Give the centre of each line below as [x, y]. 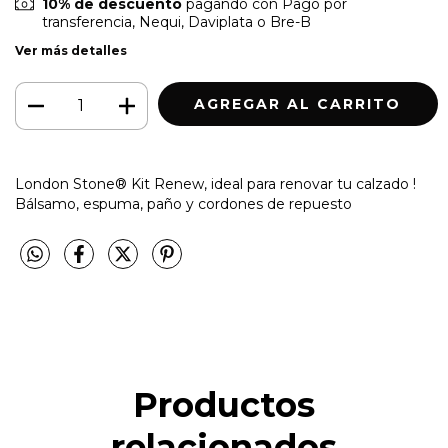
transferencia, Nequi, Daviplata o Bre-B [176, 22]
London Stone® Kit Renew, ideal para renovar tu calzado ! [215, 184]
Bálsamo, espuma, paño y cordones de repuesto [185, 204]
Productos [224, 405]
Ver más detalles [71, 51]
